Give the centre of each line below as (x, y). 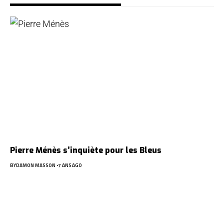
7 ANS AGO (69, 165)
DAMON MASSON (36, 165)
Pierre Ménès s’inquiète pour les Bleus (86, 150)
